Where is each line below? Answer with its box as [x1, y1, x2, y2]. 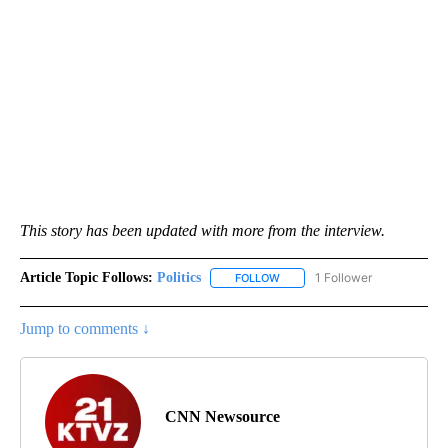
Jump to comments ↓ [20, 320, 150, 338]
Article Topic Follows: [20, 270, 153, 286]
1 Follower [315, 270, 372, 286]
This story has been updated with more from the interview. [20, 222, 385, 240]
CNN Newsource [165, 408, 280, 426]
